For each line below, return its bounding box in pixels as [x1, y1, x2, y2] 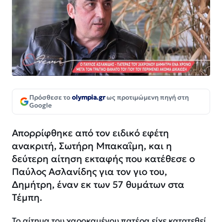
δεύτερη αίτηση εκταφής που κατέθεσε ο [12, 153, 195, 165]
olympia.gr [72, 93, 105, 102]
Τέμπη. [12, 191, 42, 204]
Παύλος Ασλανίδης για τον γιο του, [12, 166, 167, 178]
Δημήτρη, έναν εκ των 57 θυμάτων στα [12, 178, 184, 191]
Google [29, 101, 52, 110]
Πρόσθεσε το [29, 93, 72, 102]
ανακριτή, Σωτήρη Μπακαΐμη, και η [12, 140, 172, 152]
